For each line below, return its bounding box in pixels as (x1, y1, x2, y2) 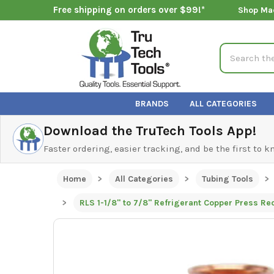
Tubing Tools (201, 173, 253, 184)
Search (220, 43, 250, 55)
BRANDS (135, 98, 169, 109)
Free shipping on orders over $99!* (53, 4, 205, 16)
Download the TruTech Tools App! (43, 122, 256, 139)
